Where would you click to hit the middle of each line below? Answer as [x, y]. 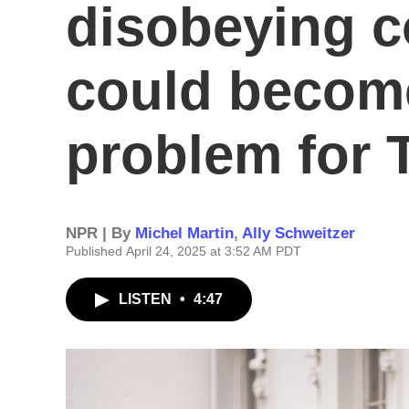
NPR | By [100, 233]
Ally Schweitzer [299, 233]
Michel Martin [184, 233]
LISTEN [147, 299]
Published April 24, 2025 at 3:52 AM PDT [184, 251]
